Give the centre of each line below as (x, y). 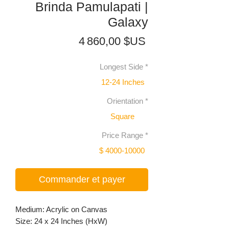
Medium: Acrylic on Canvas (61, 210)
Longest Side (121, 67)
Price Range (122, 135)
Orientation (125, 101)
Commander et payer (82, 180)
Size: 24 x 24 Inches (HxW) (61, 221)
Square (122, 116)
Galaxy (128, 22)
